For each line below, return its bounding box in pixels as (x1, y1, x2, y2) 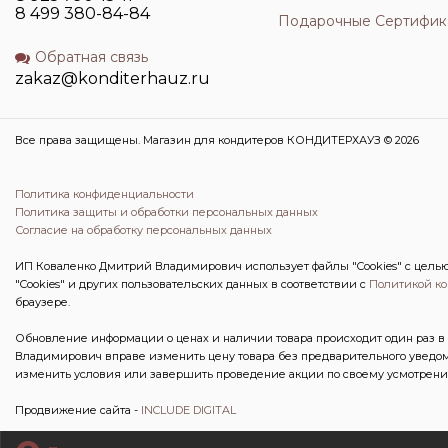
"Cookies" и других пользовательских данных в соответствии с (15, 277, 369, 292)
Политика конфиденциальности (15, 187, 194, 202)
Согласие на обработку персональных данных (15, 223, 272, 238)
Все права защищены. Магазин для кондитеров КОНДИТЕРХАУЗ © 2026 (15, 133, 419, 148)
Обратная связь (35, 48, 148, 67)
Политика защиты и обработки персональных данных (15, 205, 318, 220)
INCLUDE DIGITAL (141, 403, 236, 418)
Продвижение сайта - (15, 403, 141, 418)
